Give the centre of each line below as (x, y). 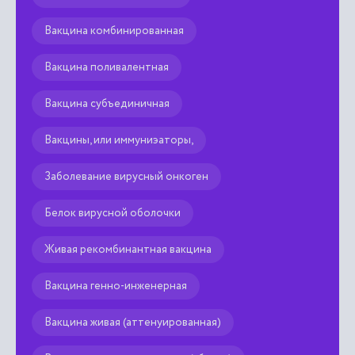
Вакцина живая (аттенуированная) (133, 322)
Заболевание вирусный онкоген (126, 176)
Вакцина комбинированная (114, 31)
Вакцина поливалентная (107, 67)
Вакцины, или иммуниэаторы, (119, 140)
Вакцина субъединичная (107, 103)
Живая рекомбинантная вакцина (128, 249)
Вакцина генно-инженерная (116, 286)
